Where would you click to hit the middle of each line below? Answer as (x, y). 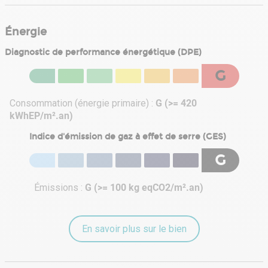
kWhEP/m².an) (41, 116)
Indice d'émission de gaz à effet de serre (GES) (127, 137)
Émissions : (59, 188)
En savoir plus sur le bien (134, 229)
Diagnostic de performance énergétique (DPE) (103, 53)
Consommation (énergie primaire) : (83, 103)
